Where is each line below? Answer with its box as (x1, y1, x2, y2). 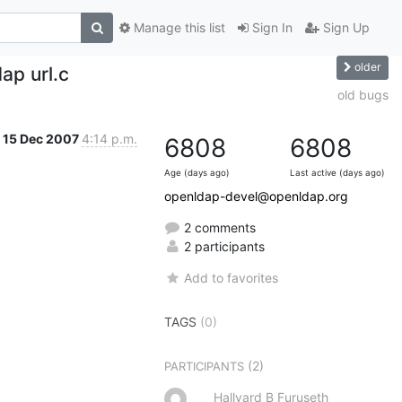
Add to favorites (184, 269, 279, 285)
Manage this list (130, 20, 225, 36)
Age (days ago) (164, 167, 230, 178)
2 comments (180, 219, 256, 235)
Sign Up (319, 20, 370, 36)
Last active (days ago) (290, 167, 385, 178)
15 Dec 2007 (3, 130, 82, 146)
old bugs (337, 86, 389, 102)
